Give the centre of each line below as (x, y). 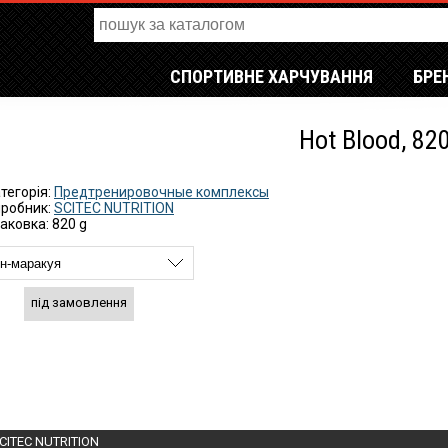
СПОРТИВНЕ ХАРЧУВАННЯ (271, 76)
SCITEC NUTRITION (114, 208)
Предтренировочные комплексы (161, 192)
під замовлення (79, 302)
